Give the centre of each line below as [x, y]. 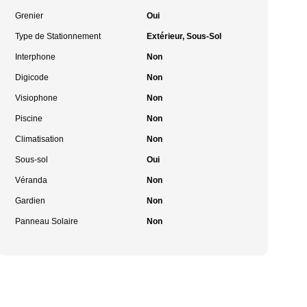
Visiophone [37, 98]
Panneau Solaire [47, 221]
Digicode [32, 77]
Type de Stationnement [58, 36]
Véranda [32, 180]
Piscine [29, 119]
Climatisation [40, 139]
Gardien [30, 201]
